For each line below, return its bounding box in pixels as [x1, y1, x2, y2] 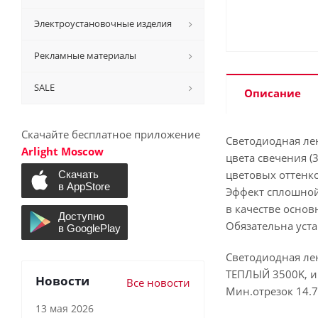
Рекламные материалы [34, 49, 136, 62]
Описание [244, 86, 301, 100]
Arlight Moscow [21, 144, 104, 158]
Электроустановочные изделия [34, 17, 172, 30]
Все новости [126, 275, 190, 290]
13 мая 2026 [35, 301, 94, 315]
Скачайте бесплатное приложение [21, 127, 200, 141]
